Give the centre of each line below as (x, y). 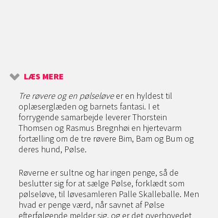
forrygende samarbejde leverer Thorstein (93, 117)
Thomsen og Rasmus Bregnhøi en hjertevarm (100, 128)
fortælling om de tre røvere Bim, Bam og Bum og (106, 138)
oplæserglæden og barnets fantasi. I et (89, 106)
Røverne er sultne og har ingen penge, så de (99, 173)
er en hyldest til (143, 96)
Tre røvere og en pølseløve (66, 96)
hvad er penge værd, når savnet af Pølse (91, 205)
